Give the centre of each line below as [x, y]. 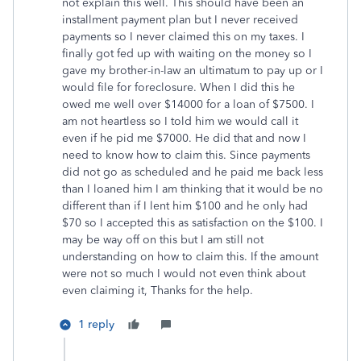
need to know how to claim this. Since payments [186, 155]
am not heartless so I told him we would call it [180, 121]
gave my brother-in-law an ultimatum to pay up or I [193, 71]
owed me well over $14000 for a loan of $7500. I [188, 104]
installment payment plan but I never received [180, 20]
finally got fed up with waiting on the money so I [187, 54]
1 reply [96, 324]
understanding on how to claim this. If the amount [190, 257]
